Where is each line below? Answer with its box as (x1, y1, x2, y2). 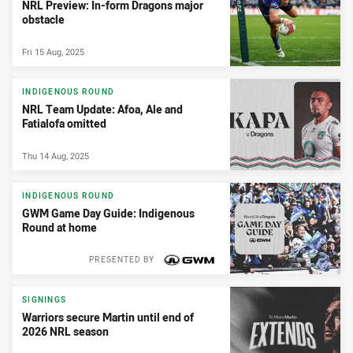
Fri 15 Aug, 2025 (22, 46, 84, 58)
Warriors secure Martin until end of (22, 310, 194, 325)
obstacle (22, 12, 65, 28)
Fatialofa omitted (22, 116, 106, 132)
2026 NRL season (22, 324, 109, 340)
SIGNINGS (22, 295, 66, 306)
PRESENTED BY (89, 255, 154, 265)
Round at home (22, 220, 97, 236)
